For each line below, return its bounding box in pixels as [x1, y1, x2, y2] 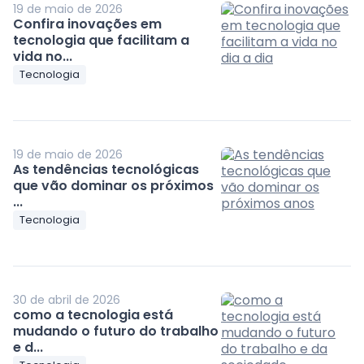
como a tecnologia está [13, 305, 174, 324]
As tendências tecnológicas [13, 159, 200, 179]
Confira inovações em [13, 14, 162, 33]
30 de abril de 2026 [13, 291, 121, 308]
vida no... [13, 46, 73, 66]
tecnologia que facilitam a [13, 30, 190, 50]
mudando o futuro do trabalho [13, 321, 219, 340]
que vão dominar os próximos [13, 175, 214, 195]
